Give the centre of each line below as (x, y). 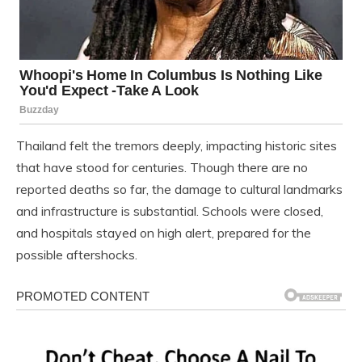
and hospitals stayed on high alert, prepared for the (164, 233)
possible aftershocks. (77, 255)
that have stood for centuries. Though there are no (162, 168)
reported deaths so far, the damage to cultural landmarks (179, 189)
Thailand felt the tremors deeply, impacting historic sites (177, 146)
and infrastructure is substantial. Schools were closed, (170, 211)
